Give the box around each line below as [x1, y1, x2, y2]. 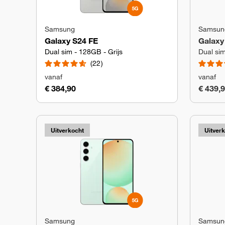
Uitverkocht [51, 126, 84, 134]
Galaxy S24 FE [45, 36, 98, 46]
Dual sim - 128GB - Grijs [45, 47, 123, 56]
